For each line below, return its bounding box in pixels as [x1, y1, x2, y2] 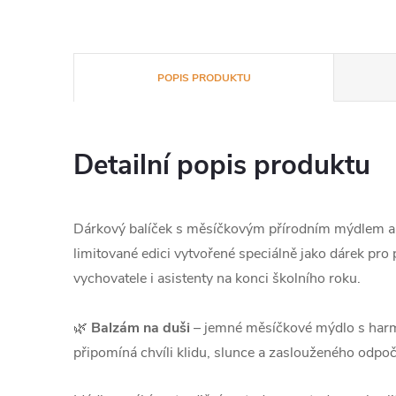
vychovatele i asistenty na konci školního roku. [73, 269, 361, 288]
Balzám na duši [91, 318, 190, 338]
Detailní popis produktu [73, 147, 370, 184]
